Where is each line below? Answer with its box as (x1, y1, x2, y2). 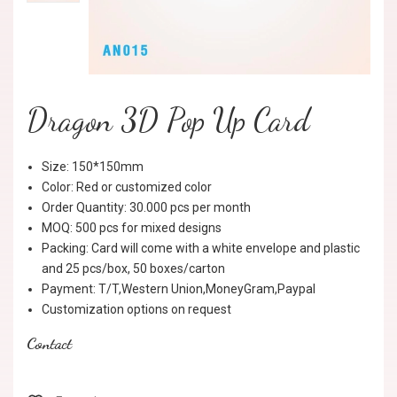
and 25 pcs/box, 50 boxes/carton (42, 261, 225, 276)
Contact (27, 333, 72, 353)
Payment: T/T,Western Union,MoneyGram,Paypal (42, 282, 315, 296)
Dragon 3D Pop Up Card (27, 101, 310, 139)
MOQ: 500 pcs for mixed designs (42, 221, 222, 235)
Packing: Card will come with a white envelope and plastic (42, 241, 360, 255)
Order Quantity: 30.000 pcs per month (42, 200, 251, 214)
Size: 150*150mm (42, 160, 144, 174)
